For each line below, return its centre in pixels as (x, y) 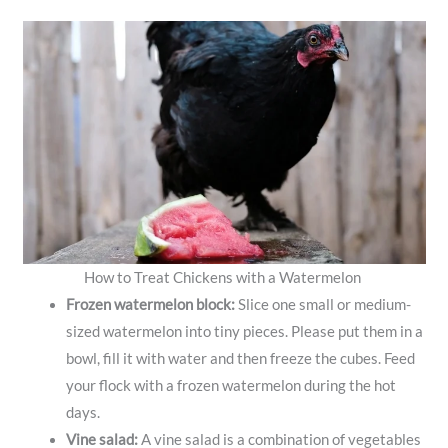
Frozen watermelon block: (151, 305)
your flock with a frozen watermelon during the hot (231, 386)
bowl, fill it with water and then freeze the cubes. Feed (241, 359)
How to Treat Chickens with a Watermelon (224, 278)
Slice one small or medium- (323, 305)
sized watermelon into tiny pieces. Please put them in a (245, 332)
